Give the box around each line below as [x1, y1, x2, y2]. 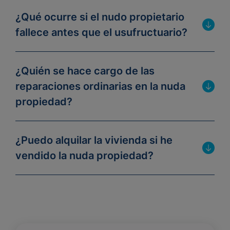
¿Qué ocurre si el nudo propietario [15, 11, 184, 23]
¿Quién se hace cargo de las [15, 65, 155, 77]
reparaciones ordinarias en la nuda [15, 80, 185, 92]
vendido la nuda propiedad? [15, 149, 154, 162]
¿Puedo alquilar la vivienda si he [15, 134, 172, 146]
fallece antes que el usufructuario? [15, 26, 187, 39]
